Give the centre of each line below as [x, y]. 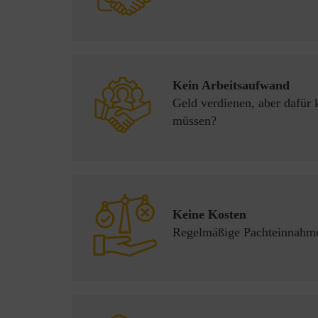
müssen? [194, 121]
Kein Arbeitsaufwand [231, 86]
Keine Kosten [209, 214]
